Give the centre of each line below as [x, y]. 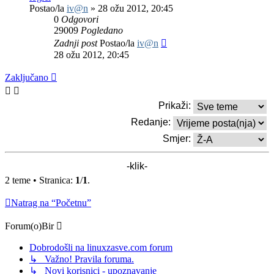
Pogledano [102, 30]
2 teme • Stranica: [40, 180]
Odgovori [80, 19]
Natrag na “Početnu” [51, 202]
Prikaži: [176, 106]
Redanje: [152, 122]
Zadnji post [77, 43]
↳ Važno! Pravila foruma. [82, 259]
